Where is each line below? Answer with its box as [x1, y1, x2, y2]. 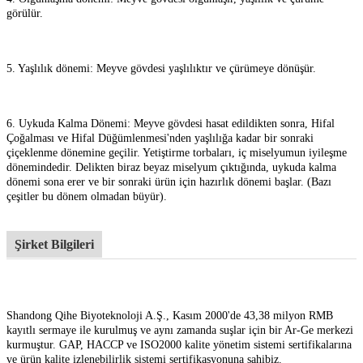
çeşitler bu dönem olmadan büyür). [6, 190, 167, 203]
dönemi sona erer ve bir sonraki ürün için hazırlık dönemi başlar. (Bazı [6, 175, 331, 188]
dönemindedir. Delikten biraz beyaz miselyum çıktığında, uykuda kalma [6, 160, 336, 173]
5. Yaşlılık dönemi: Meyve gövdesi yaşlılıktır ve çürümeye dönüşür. [6, 62, 316, 75]
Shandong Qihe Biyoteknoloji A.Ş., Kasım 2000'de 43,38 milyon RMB [6, 309, 333, 322]
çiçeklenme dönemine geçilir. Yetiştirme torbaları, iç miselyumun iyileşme [6, 146, 347, 159]
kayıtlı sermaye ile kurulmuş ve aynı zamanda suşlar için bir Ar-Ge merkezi [6, 323, 353, 336]
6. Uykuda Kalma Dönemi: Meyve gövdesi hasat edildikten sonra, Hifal [6, 117, 335, 130]
